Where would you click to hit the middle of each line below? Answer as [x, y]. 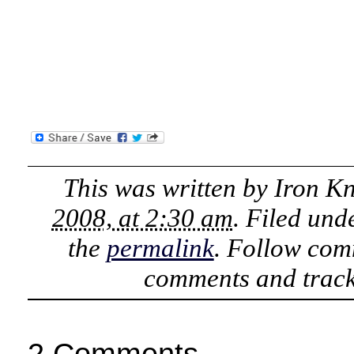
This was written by [168, 188]
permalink [160, 248]
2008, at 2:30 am [142, 218]
